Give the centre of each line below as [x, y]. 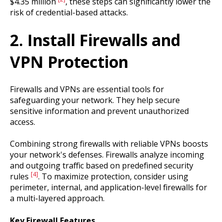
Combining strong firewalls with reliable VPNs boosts [109, 144]
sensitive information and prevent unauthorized [99, 111]
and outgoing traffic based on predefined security [102, 166]
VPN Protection [69, 61]
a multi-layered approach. [57, 198]
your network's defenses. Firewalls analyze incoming [107, 155]
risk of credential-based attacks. [69, 13]
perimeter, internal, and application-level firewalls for [109, 188]
